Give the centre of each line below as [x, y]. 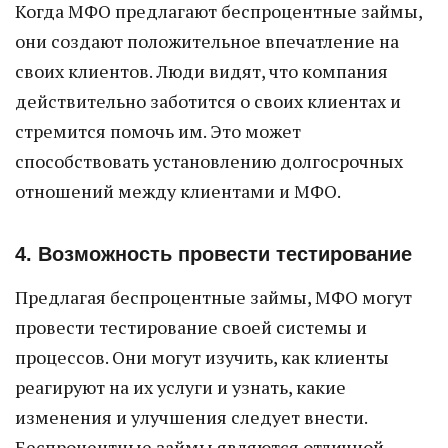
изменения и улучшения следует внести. [191, 417]
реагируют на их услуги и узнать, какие [180, 387]
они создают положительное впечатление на [207, 41]
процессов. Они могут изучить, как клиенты [202, 357]
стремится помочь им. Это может [158, 131]
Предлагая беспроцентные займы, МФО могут [213, 297]
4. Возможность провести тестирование [213, 254]
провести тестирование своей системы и [191, 327]
